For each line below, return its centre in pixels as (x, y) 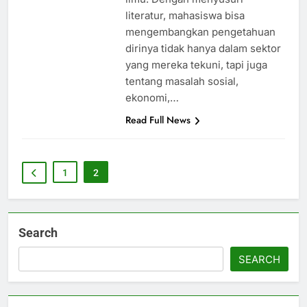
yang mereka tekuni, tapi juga (196, 65)
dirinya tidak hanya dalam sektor (203, 49)
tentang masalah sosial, (182, 82)
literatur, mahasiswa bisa (185, 16)
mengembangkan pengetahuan (200, 32)
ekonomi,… (152, 98)
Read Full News (158, 120)
